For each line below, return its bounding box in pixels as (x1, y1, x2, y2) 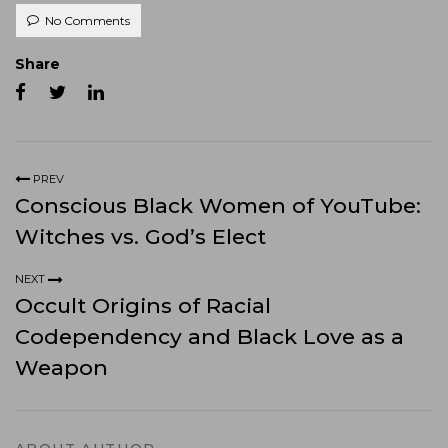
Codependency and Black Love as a (15, 324, 404, 350)
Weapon (15, 355, 108, 381)
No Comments (44, 12, 130, 28)
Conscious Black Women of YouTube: (15, 192, 421, 218)
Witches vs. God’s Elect (15, 223, 266, 249)
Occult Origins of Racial (15, 293, 271, 319)
